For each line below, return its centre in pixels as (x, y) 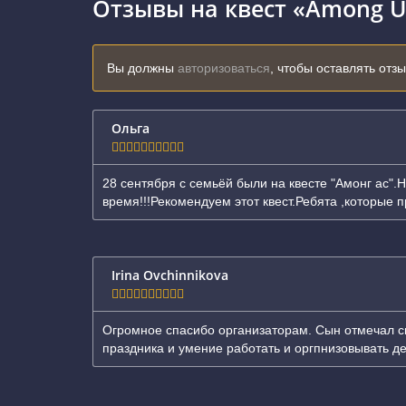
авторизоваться (224, 68)
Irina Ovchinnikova (170, 275)
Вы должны (142, 68)
